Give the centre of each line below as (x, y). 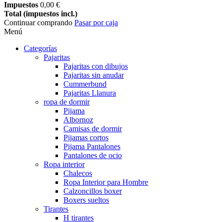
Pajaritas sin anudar (94, 75)
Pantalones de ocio (93, 155)
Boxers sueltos (86, 200)
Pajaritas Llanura (90, 93)
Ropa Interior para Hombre (106, 182)
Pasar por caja (96, 23)
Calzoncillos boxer (93, 191)
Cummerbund (85, 84)
